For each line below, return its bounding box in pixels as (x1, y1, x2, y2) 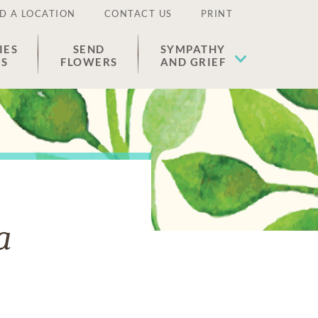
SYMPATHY (160, 43, 226, 55)
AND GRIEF (160, 55, 226, 68)
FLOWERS (60, 55, 118, 68)
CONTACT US (104, 8, 172, 19)
